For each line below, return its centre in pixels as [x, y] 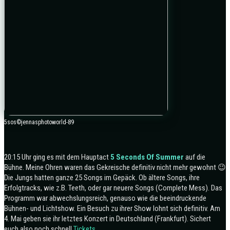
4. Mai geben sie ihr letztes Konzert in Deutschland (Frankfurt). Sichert [108, 218]
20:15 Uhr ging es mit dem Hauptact [57, 157]
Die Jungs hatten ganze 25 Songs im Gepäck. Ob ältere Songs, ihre [102, 177]
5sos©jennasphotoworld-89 [39, 122]
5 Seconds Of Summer [147, 157]
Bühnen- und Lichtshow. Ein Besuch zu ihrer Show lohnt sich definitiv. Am [112, 208]
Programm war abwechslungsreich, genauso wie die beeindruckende [105, 198]
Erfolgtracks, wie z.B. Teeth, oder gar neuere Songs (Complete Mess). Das [113, 188]
